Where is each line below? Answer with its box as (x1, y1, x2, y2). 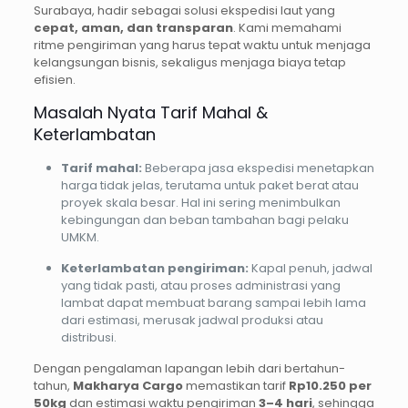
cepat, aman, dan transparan (33, 19, 233, 37)
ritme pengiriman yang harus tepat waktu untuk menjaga (33, 36, 371, 55)
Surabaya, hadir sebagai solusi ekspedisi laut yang (33, 2, 335, 20)
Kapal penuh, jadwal (248, 260, 372, 278)
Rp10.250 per (288, 377, 372, 395)
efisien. (33, 71, 76, 89)
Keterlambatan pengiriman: (60, 260, 249, 278)
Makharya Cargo (72, 377, 183, 395)
